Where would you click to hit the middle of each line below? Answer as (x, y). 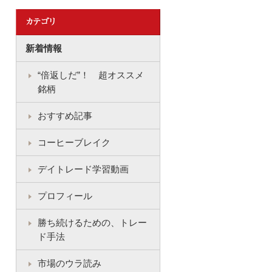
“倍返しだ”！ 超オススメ (91, 75)
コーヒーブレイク (74, 142)
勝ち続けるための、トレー (92, 223)
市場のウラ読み (70, 263)
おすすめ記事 (65, 116)
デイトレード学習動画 (83, 169)
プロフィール (65, 196)
